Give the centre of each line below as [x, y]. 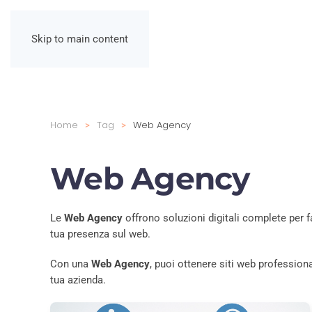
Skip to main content [80, 39]
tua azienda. [78, 280]
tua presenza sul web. [100, 234]
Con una [71, 264]
